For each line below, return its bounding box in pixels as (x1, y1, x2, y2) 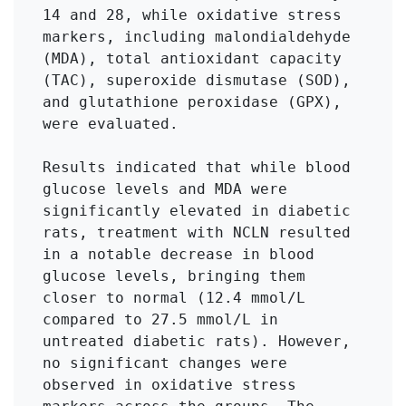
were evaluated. (43, 114, 179, 132)
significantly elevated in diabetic (43, 201, 351, 219)
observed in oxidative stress (43, 375, 296, 393)
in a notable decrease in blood (43, 245, 314, 263)
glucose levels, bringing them (43, 266, 305, 285)
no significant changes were (43, 353, 287, 372)
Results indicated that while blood (43, 158, 351, 176)
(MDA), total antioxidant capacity (43, 49, 342, 67)
